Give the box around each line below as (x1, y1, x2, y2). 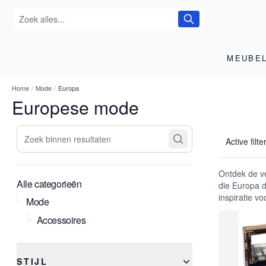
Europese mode (12, 94, 139, 120)
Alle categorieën (17, 177, 82, 191)
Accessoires (36, 213, 86, 227)
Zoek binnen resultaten (16, 125, 113, 138)
